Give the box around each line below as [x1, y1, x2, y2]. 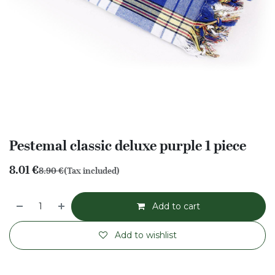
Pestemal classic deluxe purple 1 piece [9, 134, 246, 157]
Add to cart [150, 201, 201, 212]
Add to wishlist [114, 230, 177, 241]
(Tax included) [64, 164, 120, 177]
